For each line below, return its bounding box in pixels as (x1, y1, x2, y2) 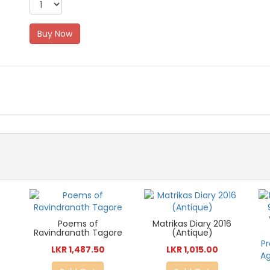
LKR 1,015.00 (166, 243, 218, 256)
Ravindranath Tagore (33, 227, 122, 239)
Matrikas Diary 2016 (152, 218, 232, 230)
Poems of (57, 218, 98, 230)
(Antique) (171, 227, 213, 239)
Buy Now (37, 28, 73, 40)
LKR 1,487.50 (51, 243, 105, 256)
